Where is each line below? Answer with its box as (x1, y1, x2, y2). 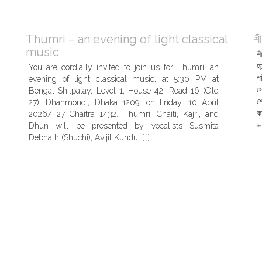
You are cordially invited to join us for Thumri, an (29, 63, 219, 72)
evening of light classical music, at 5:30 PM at (29, 74, 219, 84)
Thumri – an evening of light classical (26, 32, 227, 46)
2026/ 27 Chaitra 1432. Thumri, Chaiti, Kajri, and (29, 109, 219, 119)
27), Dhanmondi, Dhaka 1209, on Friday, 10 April (29, 98, 219, 107)
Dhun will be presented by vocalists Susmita (29, 121, 219, 130)
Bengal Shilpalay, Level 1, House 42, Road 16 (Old (29, 86, 219, 95)
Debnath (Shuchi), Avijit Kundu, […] (29, 133, 150, 142)
